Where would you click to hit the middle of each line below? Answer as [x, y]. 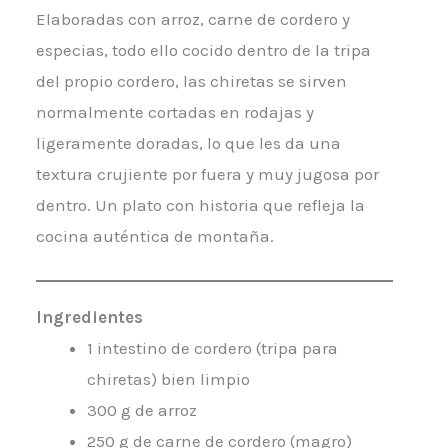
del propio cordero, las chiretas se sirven [191, 81]
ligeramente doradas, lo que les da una [188, 143]
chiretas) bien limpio [168, 378]
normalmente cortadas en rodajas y [174, 112]
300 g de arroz [141, 409]
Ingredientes [89, 316]
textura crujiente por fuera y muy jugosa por [207, 174]
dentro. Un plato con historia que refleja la [200, 205]
